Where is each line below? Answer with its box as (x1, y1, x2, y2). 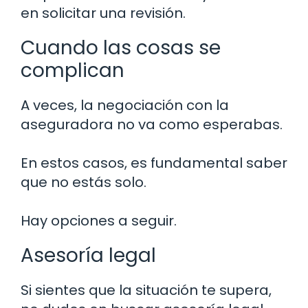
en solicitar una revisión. (21, 3, 186, 23)
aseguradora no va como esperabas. (21, 115, 283, 135)
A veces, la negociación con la (21, 96, 229, 115)
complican (21, 57, 124, 85)
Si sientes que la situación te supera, (21, 280, 272, 300)
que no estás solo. (21, 173, 146, 192)
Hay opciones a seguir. (21, 211, 177, 231)
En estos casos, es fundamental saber (21, 153, 287, 173)
